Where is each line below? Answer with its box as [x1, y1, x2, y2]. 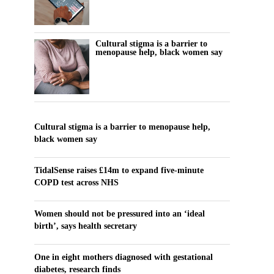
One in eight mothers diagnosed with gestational [34, 252, 213, 262]
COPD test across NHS [34, 177, 119, 188]
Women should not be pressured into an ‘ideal [34, 209, 205, 219]
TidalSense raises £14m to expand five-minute [34, 165, 204, 176]
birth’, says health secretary [34, 221, 137, 231]
